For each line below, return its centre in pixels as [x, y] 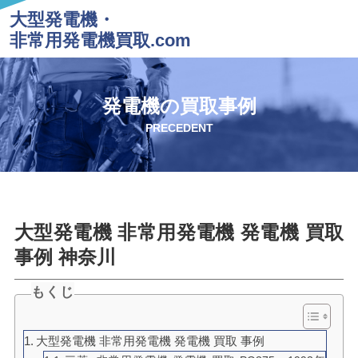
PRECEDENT [179, 128]
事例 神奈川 [65, 257]
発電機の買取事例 [179, 106]
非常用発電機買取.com [100, 40]
